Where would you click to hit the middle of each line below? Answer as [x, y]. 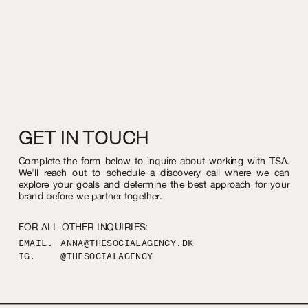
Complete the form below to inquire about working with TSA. [154, 161]
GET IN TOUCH [84, 137]
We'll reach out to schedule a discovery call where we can [154, 172]
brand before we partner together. [90, 195]
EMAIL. [36, 243]
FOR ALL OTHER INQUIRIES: [83, 226]
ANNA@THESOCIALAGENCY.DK [127, 243]
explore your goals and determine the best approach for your [154, 184]
